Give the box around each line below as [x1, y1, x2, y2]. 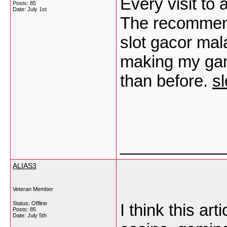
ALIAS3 [13, 162, 36, 170]
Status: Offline [13, 200, 47, 206]
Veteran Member [13, 186, 53, 192]
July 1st [27, 6, 47, 12]
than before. [120, 71, 212, 90]
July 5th [27, 212, 47, 218]
